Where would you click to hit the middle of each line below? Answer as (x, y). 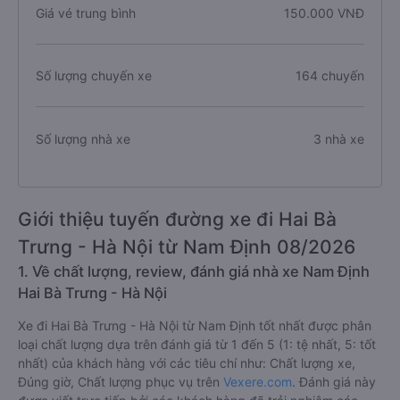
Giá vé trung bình (86, 13)
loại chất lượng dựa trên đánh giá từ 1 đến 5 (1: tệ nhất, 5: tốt (197, 344)
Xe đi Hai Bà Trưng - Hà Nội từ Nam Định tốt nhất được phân (195, 325)
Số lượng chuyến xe (94, 75)
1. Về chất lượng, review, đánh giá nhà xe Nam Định (194, 271)
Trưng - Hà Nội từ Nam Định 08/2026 (187, 247)
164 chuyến (329, 75)
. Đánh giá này (334, 382)
